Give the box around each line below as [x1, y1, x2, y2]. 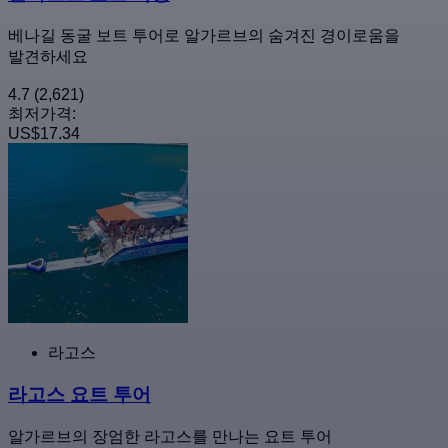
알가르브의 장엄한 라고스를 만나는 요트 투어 [8, 428, 332, 446]
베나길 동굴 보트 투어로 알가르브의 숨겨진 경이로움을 [8, 26, 400, 44]
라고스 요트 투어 [8, 384, 151, 406]
